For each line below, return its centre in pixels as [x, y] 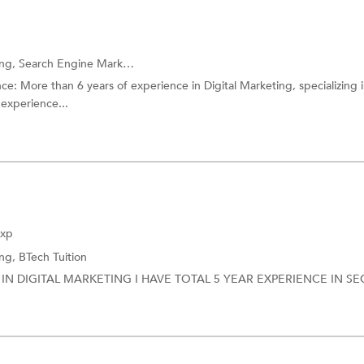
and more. [257, 63]
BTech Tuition [53, 257]
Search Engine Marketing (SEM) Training [71, 63]
